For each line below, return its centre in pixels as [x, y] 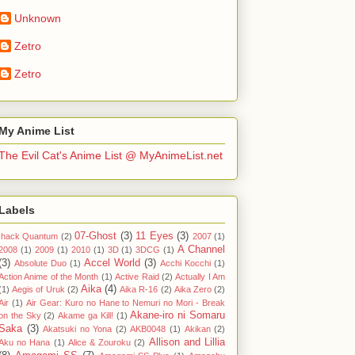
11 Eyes [155, 236]
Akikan [197, 328]
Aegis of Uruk [38, 289]
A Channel [202, 249]
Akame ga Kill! [86, 315]
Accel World [112, 263]
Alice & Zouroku [99, 342]
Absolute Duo [40, 263]
